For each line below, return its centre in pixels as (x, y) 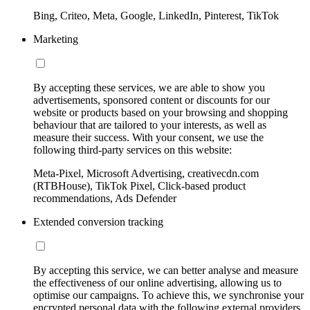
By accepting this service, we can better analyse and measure (166, 270)
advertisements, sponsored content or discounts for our (152, 100)
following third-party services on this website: (133, 149)
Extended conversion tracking (98, 221)
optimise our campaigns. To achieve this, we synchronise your (168, 295)
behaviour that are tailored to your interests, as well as (150, 125)
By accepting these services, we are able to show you (149, 87)
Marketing (56, 39)
